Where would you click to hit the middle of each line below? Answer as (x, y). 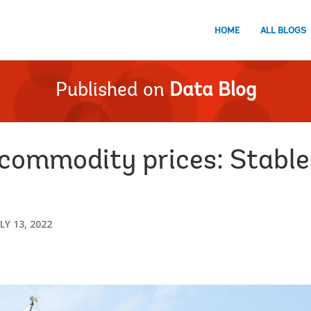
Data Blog (212, 91)
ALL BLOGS (283, 31)
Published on (110, 91)
